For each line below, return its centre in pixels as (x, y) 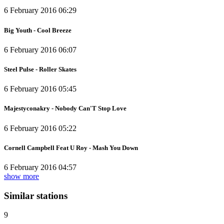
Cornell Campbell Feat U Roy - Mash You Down (71, 147)
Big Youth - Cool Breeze (38, 30)
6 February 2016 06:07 (40, 49)
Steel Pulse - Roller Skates (40, 69)
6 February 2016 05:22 (40, 128)
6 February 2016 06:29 (40, 10)
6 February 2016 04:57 (40, 167)
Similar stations (36, 195)
